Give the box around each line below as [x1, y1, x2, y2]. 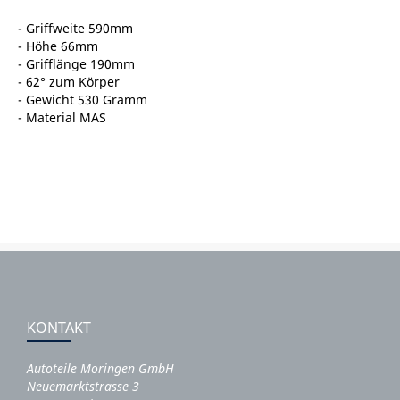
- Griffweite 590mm [18, 20, 133, 37]
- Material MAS [18, 109, 106, 127]
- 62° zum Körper [18, 73, 120, 91]
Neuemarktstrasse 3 [27, 378, 139, 396]
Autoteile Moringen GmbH [27, 360, 174, 378]
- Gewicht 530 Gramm [18, 91, 147, 109]
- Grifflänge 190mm [18, 55, 135, 73]
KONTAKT [27, 318, 91, 338]
